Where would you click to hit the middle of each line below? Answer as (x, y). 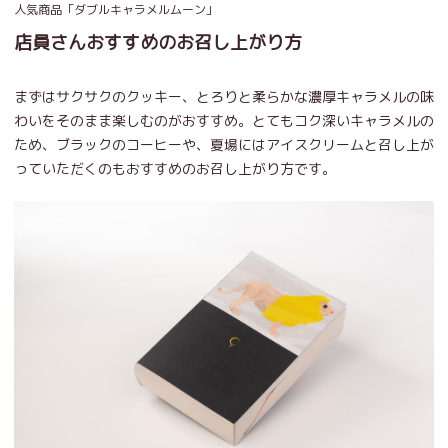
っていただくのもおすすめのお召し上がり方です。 (175, 169)
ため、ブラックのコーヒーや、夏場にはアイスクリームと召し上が (224, 145)
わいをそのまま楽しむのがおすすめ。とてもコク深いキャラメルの (224, 121)
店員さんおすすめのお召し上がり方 (158, 43)
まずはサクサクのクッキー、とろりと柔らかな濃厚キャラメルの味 (224, 97)
